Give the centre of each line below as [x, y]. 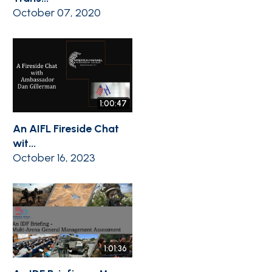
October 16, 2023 [54, 158]
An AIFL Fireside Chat [66, 128]
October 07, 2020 [57, 12]
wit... [24, 143]
